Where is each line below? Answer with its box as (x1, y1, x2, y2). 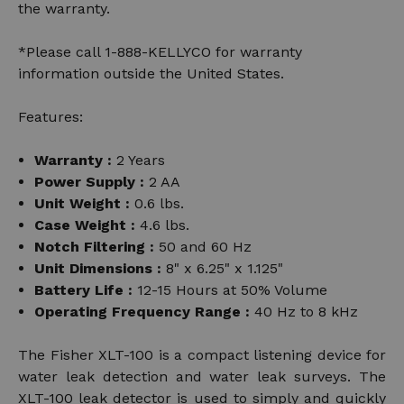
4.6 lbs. (140, 216, 190, 234)
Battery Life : (34, 280, 133, 298)
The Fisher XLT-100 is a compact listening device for (18, 345, 386, 363)
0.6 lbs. (134, 194, 185, 212)
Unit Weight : (34, 194, 131, 212)
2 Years (116, 151, 166, 169)
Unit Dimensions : (34, 259, 162, 277)
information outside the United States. (18, 64, 284, 82)
